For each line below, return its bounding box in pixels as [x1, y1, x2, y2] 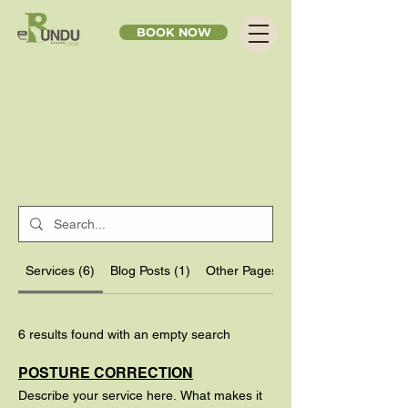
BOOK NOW [136, 25, 211, 39]
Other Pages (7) [205, 263, 298, 278]
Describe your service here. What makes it [18, 388, 262, 403]
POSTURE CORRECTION [18, 364, 193, 382]
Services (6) [25, 263, 96, 278]
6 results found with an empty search [18, 326, 230, 342]
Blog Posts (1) [110, 263, 191, 278]
